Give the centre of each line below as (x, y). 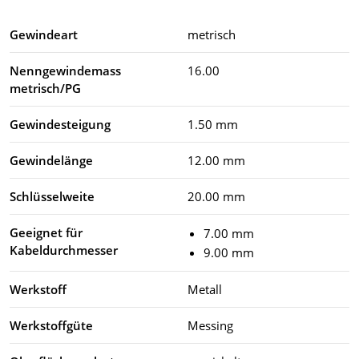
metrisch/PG (45, 88)
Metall (205, 289)
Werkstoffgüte (51, 325)
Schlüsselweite (52, 196)
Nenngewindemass (65, 70)
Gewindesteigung (60, 124)
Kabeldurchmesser (64, 250)
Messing (210, 325)
